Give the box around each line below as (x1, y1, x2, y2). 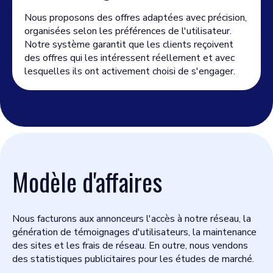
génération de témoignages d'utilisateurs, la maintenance (12, 225, 257, 239)
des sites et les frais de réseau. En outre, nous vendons (12, 239, 248, 252)
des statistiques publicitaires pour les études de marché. (12, 252, 254, 266)
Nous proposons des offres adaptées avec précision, (24, 11, 247, 24)
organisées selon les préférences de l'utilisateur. (24, 24, 232, 38)
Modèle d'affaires (12, 163, 162, 200)
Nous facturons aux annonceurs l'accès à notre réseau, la (12, 212, 251, 225)
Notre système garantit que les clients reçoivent (24, 38, 233, 51)
